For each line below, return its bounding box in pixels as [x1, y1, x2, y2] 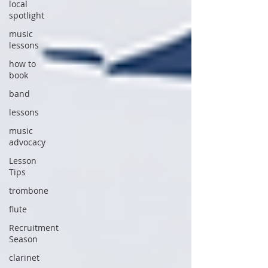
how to [9, 58, 36, 70]
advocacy [9, 136, 45, 148]
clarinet [9, 252, 39, 264]
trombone [9, 185, 48, 197]
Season [9, 233, 38, 245]
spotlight [9, 10, 44, 22]
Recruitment [9, 222, 59, 234]
